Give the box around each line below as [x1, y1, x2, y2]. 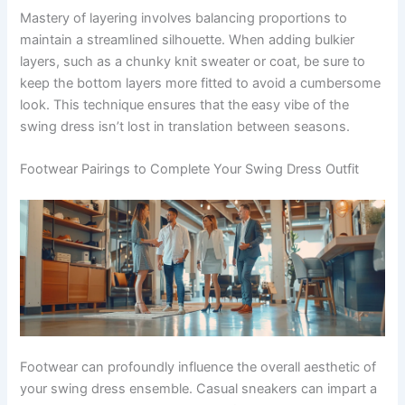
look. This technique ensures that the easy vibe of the [20, 96, 350, 113]
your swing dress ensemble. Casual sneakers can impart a [20, 381, 378, 398]
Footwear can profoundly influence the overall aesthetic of [20, 359, 377, 376]
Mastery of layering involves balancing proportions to [20, 9, 348, 26]
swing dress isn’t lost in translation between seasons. [20, 118, 351, 135]
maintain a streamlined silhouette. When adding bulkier [20, 31, 355, 48]
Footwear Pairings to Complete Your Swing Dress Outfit [20, 161, 360, 178]
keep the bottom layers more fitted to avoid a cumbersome [20, 74, 381, 91]
